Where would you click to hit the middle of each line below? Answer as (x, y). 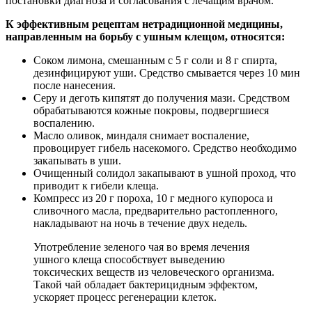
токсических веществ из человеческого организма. (154, 272)
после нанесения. (75, 85)
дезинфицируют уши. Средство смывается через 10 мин (167, 72)
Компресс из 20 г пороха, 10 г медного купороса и (153, 198)
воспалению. (64, 123)
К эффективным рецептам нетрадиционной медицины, (144, 24)
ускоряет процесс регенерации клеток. (125, 297)
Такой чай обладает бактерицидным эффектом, (146, 284)
